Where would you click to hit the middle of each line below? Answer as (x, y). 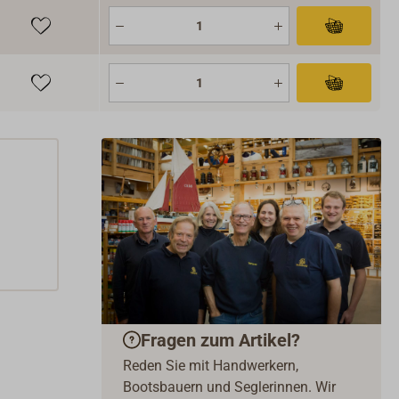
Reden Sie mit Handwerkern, (211, 366)
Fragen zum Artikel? (220, 340)
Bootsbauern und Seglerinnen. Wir (229, 387)
